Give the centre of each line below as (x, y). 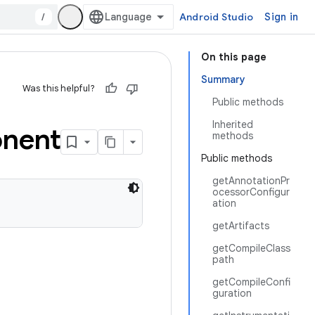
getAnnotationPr (251, 181)
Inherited (233, 124)
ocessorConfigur (251, 192)
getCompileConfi (251, 282)
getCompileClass (251, 248)
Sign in (281, 17)
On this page (234, 57)
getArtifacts (241, 226)
